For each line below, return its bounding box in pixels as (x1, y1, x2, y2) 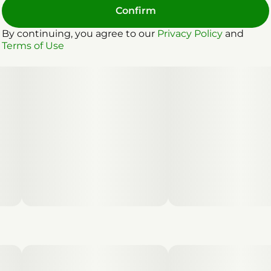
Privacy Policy (157, 27, 223, 39)
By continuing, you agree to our (2, 27, 157, 39)
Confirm (115, 4, 156, 16)
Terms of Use (2, 39, 64, 51)
